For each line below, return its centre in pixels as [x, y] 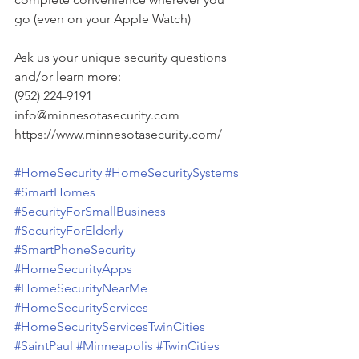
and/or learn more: [68, 77]
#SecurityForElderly [69, 230]
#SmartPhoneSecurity [75, 250]
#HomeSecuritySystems [172, 173]
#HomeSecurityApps [73, 269]
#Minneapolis [115, 346]
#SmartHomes [55, 192]
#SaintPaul [44, 346]
